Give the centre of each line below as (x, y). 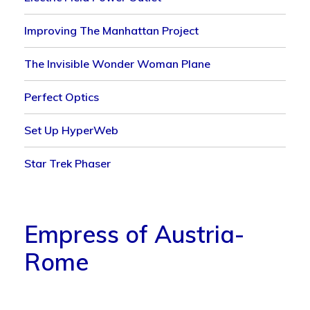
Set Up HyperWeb (72, 130)
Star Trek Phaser (68, 163)
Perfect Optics (62, 97)
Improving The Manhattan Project (112, 30)
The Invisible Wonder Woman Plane (118, 63)
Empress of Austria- (135, 234)
